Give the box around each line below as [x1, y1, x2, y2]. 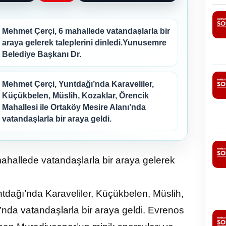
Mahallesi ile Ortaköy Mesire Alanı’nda [2, 102, 146, 111]
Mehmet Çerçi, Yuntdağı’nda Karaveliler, [2, 79, 154, 88]
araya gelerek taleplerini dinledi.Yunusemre [2, 38, 166, 47]
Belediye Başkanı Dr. [2, 49, 81, 59]
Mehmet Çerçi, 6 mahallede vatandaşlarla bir [2, 26, 170, 35]
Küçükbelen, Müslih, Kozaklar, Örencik [2, 91, 149, 100]
